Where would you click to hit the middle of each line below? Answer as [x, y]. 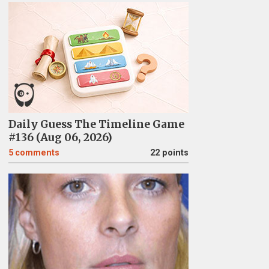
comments [37, 153]
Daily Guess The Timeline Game [96, 124]
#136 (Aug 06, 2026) [60, 138]
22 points [169, 153]
